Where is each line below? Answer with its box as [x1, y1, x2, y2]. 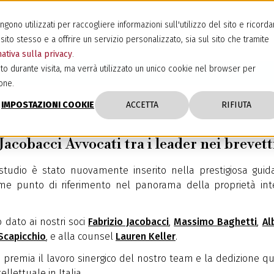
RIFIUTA [221, 100, 251, 111]
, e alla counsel [46, 231, 116, 242]
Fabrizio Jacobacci [88, 216, 169, 228]
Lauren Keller [116, 231, 176, 242]
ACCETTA [125, 100, 158, 111]
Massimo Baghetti [174, 216, 257, 228]
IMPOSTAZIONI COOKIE [1, 100, 94, 111]
